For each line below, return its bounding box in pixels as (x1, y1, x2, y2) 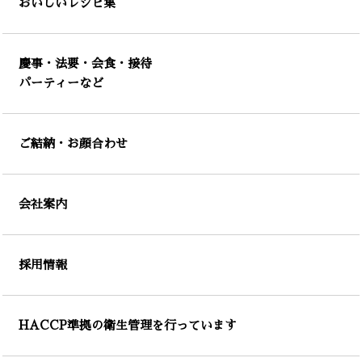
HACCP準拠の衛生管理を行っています (19, 319, 237, 332)
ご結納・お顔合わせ (19, 137, 128, 150)
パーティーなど (19, 77, 103, 90)
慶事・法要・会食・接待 (19, 57, 152, 70)
